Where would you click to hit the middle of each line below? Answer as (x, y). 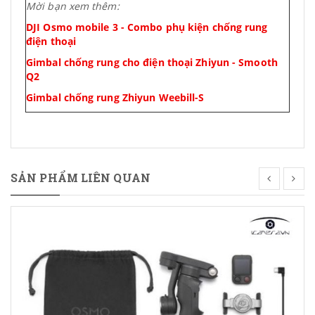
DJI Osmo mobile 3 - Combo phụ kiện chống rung (147, 27)
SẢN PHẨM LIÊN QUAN (81, 178)
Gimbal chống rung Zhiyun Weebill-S (115, 97)
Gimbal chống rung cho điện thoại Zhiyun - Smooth (152, 62)
